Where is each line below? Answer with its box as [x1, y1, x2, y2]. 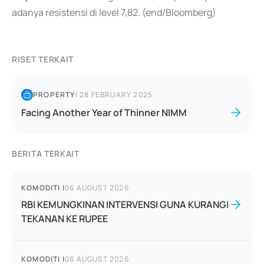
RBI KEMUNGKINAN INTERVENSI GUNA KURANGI [21, 198, 229, 211]
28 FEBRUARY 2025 [80, 90, 153, 100]
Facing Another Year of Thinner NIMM [21, 106, 187, 119]
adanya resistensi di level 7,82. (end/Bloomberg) [12, 6, 216, 19]
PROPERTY [33, 90, 75, 100]
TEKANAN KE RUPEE [21, 212, 108, 225]
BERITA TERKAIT [12, 148, 80, 159]
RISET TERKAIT [12, 54, 74, 65]
